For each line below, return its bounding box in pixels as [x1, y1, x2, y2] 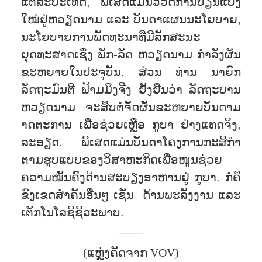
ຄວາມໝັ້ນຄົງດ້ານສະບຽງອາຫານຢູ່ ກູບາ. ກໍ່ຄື [21, 170, 241, 184]
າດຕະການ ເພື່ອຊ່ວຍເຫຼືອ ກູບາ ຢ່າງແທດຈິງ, [21, 118, 241, 131]
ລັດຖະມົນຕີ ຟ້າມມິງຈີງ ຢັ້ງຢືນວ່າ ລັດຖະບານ [21, 82, 241, 96]
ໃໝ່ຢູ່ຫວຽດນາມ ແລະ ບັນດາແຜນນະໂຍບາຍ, [21, 12, 241, 26]
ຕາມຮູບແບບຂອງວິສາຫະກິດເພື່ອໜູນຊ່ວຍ [21, 153, 222, 166]
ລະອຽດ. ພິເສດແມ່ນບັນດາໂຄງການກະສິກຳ [21, 135, 241, 149]
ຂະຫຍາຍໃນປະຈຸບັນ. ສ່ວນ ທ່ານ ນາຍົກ [21, 65, 241, 78]
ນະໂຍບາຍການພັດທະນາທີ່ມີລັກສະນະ [21, 30, 201, 43]
